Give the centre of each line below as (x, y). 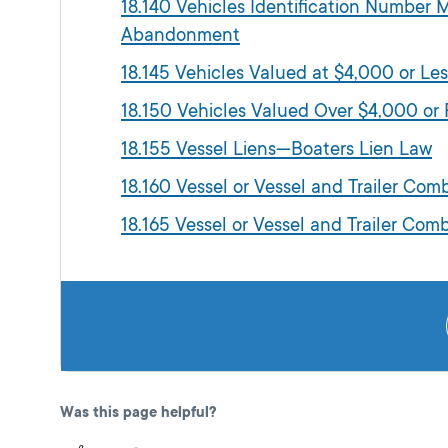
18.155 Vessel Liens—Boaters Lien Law (276, 148)
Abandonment (180, 34)
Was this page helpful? (138, 411)
